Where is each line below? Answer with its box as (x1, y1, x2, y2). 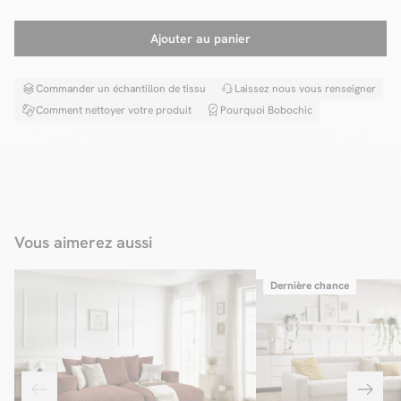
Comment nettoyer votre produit (36, 103, 192, 117)
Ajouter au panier (150, 30, 251, 47)
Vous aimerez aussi (14, 232, 152, 252)
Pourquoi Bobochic (220, 103, 312, 117)
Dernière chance (270, 278, 349, 293)
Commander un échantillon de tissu (36, 81, 206, 96)
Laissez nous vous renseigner (235, 81, 376, 96)
